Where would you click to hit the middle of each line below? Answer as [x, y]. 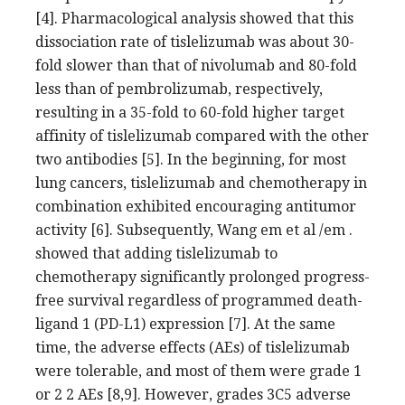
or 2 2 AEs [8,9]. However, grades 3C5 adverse [193, 394]
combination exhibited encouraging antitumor [196, 206]
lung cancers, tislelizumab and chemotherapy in [201, 183]
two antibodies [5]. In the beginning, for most [191, 159]
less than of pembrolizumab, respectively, [179, 89]
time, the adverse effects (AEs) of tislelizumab [193, 347]
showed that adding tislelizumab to [156, 253]
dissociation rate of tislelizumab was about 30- [195, 42]
